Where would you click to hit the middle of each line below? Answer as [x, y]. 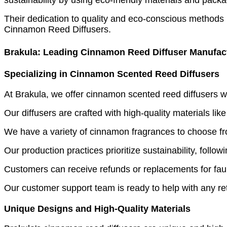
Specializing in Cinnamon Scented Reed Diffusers [112, 74]
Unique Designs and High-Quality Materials [97, 209]
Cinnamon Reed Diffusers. [58, 29]
